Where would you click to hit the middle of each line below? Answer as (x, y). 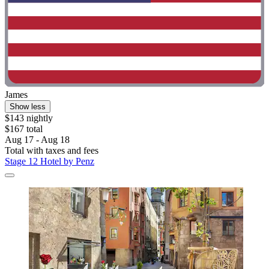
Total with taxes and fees (52, 150)
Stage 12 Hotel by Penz (50, 161)
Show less (28, 106)
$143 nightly (29, 118)
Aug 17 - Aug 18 (37, 139)
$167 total (24, 128)
